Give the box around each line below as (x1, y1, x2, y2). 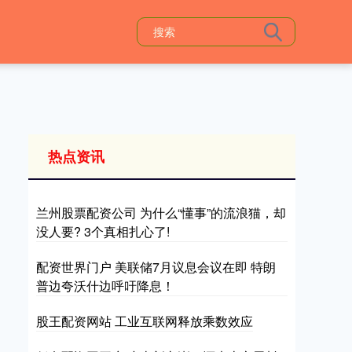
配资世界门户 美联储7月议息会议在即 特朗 (36, 258, 276, 276)
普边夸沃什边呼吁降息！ (36, 277, 174, 295)
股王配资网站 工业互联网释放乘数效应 (36, 312, 253, 330)
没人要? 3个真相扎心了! (36, 222, 170, 240)
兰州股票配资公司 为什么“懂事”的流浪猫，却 (36, 203, 286, 222)
